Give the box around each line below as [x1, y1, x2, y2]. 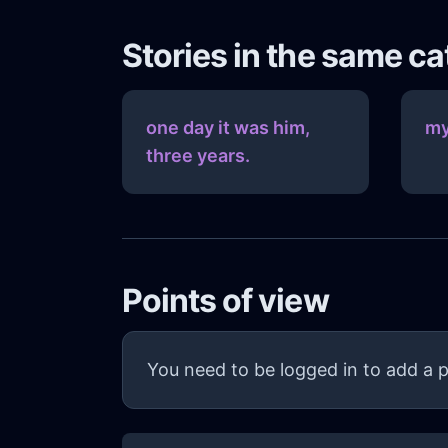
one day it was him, [146, 117, 310, 139]
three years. [146, 145, 250, 167]
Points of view [122, 281, 329, 321]
